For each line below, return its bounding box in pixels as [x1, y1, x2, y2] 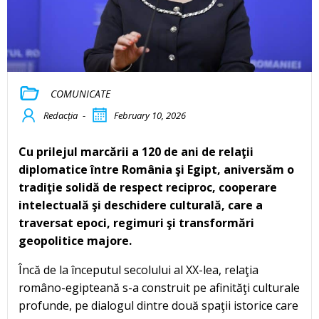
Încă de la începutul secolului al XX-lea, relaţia [19, 262, 258, 278]
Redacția [43, 109, 78, 122]
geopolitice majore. [19, 233, 132, 249]
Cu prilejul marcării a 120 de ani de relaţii [19, 144, 253, 160]
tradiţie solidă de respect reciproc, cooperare [19, 179, 277, 196]
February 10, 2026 [114, 109, 186, 122]
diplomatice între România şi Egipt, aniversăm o [19, 162, 294, 178]
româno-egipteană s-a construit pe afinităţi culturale [19, 280, 300, 296]
